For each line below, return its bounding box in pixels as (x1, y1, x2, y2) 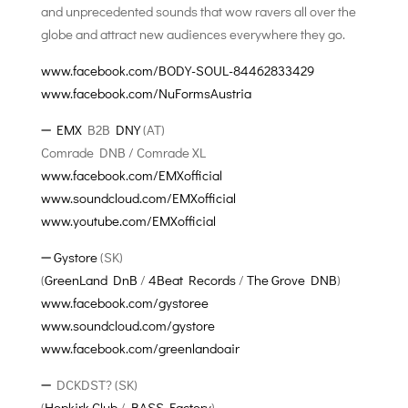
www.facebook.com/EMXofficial (40, 166, 222, 184)
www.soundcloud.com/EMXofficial (40, 189, 236, 207)
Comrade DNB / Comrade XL (40, 143, 206, 161)
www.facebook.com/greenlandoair (40, 339, 240, 357)
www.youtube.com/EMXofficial (40, 211, 216, 229)
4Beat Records (148, 270, 236, 289)
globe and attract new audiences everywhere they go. (40, 25, 345, 43)
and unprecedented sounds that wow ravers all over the (40, 2, 356, 20)
